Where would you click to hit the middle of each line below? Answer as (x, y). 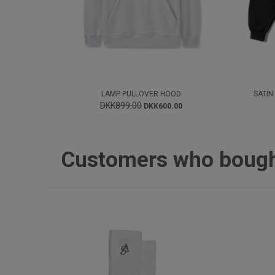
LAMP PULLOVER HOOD (141, 94)
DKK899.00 (121, 106)
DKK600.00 (163, 107)
